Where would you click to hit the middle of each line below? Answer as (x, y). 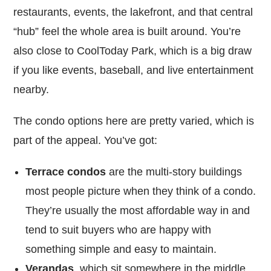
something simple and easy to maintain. (121, 249)
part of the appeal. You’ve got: (86, 140)
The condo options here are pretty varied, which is (134, 121)
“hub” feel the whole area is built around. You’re (127, 31)
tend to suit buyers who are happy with (119, 230)
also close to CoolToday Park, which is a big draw (133, 51)
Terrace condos (66, 171)
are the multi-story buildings (174, 171)
